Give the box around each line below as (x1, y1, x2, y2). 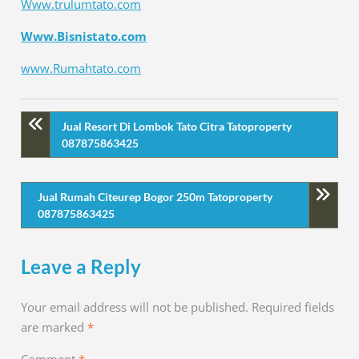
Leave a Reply (21, 255, 142, 279)
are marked (21, 319, 88, 336)
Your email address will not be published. (21, 299, 249, 316)
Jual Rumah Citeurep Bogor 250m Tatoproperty (38, 190, 273, 204)
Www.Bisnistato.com (21, 28, 147, 45)
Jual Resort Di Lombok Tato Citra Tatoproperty (62, 119, 292, 134)
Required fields (252, 299, 335, 316)
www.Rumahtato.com (21, 60, 142, 77)
